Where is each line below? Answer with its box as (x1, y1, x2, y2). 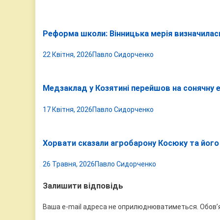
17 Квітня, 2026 (43, 105, 92, 113)
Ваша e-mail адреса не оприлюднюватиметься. (43, 203, 198, 211)
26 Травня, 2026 (43, 160, 95, 168)
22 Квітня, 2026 (43, 50, 92, 58)
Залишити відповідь (43, 181, 123, 191)
